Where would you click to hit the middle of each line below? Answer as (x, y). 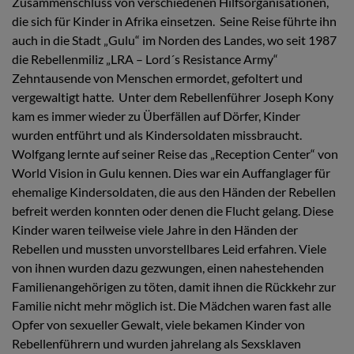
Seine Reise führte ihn (278, 21)
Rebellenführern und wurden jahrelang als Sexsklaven (156, 343)
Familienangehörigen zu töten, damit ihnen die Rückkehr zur (174, 286)
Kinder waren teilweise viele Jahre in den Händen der (155, 229)
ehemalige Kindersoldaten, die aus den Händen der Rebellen (174, 191)
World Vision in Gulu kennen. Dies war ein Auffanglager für (171, 172)
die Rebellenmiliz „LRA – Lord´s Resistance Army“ (145, 58)
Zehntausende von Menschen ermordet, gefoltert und (157, 77)
